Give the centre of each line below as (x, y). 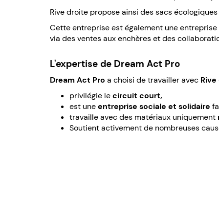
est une (84, 106)
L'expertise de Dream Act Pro (115, 64)
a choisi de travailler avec (153, 80)
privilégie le (91, 95)
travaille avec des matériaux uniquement (143, 117)
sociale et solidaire (175, 106)
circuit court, (137, 95)
